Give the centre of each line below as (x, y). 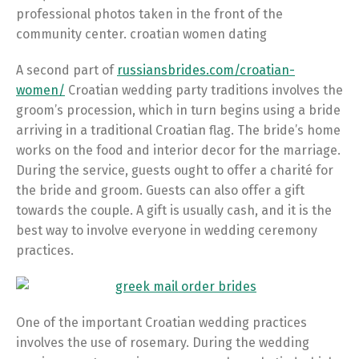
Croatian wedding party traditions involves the (204, 90)
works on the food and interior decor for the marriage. (178, 150)
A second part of (67, 70)
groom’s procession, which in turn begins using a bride (178, 110)
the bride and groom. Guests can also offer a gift (160, 190)
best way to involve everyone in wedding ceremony (167, 230)
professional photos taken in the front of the (149, 14)
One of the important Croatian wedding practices (161, 323)
